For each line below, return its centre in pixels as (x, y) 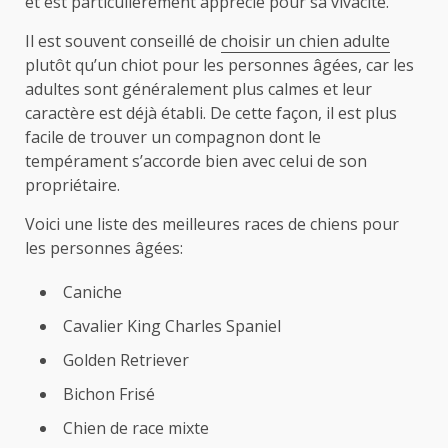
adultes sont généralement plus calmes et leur (198, 88)
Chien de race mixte (136, 427)
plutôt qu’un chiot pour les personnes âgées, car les (219, 64)
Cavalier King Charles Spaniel (172, 325)
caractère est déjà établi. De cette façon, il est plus (211, 112)
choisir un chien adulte (305, 40)
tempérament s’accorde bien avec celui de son (196, 160)
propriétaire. (72, 184)
